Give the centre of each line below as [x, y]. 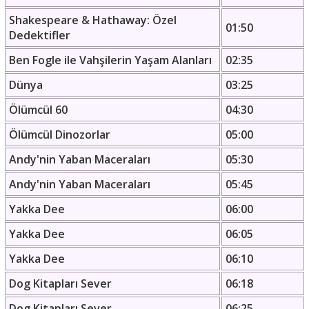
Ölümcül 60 [38, 110]
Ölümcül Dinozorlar [60, 134]
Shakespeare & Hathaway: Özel [93, 20]
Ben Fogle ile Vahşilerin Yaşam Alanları [110, 60]
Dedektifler [40, 35]
